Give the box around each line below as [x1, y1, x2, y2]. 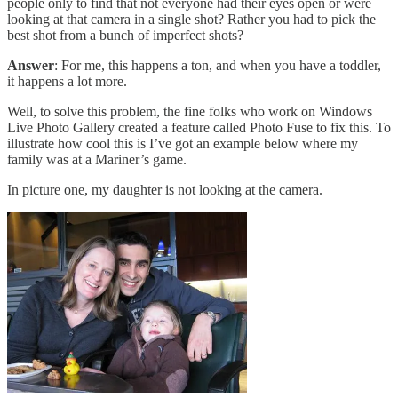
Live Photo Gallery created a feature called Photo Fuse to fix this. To [7, 119, 391, 135]
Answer [7, 57, 54, 73]
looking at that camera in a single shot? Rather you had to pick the [7, 11, 376, 27]
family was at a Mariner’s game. [7, 151, 187, 167]
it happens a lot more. [7, 73, 127, 89]
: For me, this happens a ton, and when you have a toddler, [54, 57, 381, 73]
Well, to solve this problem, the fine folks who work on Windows [7, 103, 372, 119]
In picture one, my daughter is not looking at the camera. [7, 181, 322, 197]
